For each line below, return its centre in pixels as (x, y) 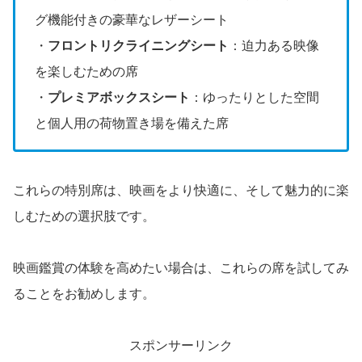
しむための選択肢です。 (84, 216)
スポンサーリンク (181, 345)
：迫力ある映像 (274, 45)
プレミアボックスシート (119, 97)
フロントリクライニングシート (138, 45)
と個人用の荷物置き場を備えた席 (132, 123)
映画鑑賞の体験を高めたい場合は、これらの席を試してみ (181, 267)
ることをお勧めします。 (84, 293)
